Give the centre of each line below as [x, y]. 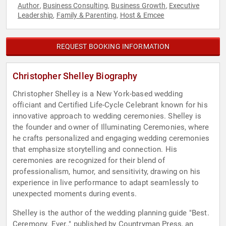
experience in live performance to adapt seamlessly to [106, 183]
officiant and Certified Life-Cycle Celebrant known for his [110, 105]
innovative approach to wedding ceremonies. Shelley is [107, 116]
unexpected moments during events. [75, 194]
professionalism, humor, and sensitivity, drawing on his [107, 172]
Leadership [35, 15]
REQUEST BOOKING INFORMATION [113, 47]
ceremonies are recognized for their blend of [89, 161]
